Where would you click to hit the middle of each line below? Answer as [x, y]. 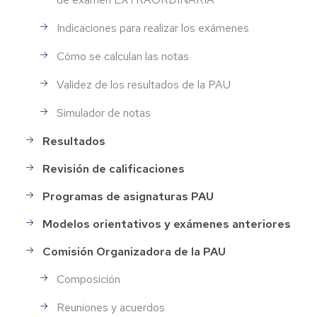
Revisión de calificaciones [114, 168]
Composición [88, 279]
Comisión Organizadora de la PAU [134, 251]
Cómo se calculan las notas [123, 57]
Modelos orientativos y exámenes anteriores [167, 224]
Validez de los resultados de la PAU [144, 85]
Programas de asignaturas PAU [128, 196]
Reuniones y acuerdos [111, 308]
